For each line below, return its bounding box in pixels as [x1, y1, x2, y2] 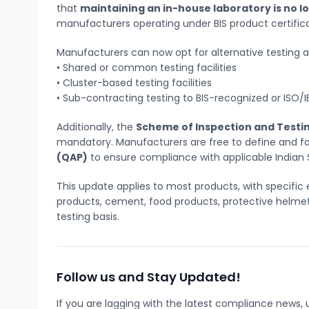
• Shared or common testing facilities [57, 60, 237, 74]
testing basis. [57, 209, 120, 223]
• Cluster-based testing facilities [57, 75, 212, 90]
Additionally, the [57, 119, 137, 134]
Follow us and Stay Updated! [57, 268, 241, 286]
